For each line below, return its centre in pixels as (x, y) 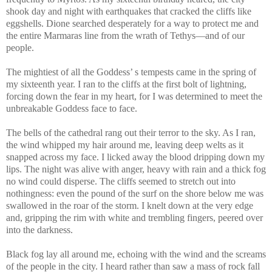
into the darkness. (39, 229)
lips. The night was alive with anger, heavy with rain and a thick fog (136, 169)
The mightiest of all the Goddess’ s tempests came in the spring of (131, 72)
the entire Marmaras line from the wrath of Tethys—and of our (125, 35)
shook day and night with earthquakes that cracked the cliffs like (129, 11)
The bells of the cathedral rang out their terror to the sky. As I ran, (131, 132)
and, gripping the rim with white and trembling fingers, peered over (134, 217)
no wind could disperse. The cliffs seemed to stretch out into (121, 181)
